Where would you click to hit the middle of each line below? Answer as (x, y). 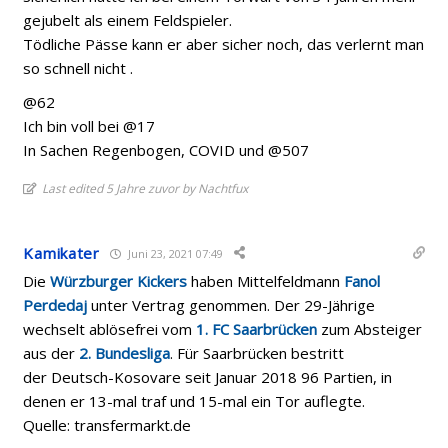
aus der (51, 353)
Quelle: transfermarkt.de (107, 425)
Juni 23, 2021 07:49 (173, 253)
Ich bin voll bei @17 (89, 126)
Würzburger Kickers (119, 281)
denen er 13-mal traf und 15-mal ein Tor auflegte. (194, 401)
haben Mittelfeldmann (266, 281)
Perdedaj (55, 305)
